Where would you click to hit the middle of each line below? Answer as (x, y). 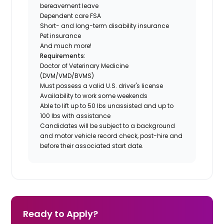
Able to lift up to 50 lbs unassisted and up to (107, 105)
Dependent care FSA (71, 15)
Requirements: (63, 55)
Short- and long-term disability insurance (105, 25)
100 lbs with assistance (75, 115)
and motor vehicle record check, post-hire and (111, 135)
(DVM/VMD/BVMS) (67, 75)
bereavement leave (69, 5)
